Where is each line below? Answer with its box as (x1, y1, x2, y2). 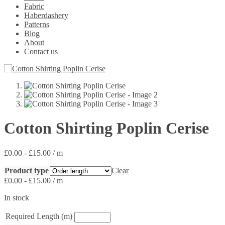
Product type (5, 166, 49, 175)
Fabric (24, 2, 44, 11)
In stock (4, 193, 29, 202)
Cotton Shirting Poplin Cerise (4, 119, 209, 138)
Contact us (24, 47, 58, 56)
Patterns (24, 20, 49, 29)
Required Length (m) (6, 211, 72, 220)
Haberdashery (24, 11, 68, 20)
